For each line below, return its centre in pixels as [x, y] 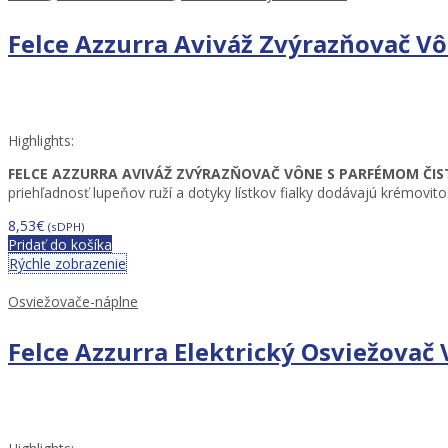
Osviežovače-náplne [73, 302]
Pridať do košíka [60, 245]
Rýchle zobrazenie [67, 264]
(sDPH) [66, 227]
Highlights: [41, 141]
